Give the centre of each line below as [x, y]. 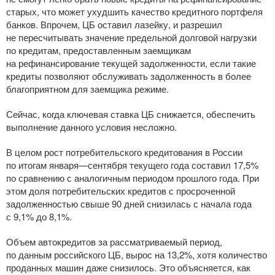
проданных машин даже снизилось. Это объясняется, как [128, 267]
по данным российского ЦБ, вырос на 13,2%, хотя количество [137, 254]
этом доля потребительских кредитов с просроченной [121, 191]
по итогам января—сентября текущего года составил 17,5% [132, 165]
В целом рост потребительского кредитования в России [124, 152]
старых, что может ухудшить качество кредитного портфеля [134, 11]
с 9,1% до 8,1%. [39, 216]
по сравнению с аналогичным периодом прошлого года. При [133, 178]
